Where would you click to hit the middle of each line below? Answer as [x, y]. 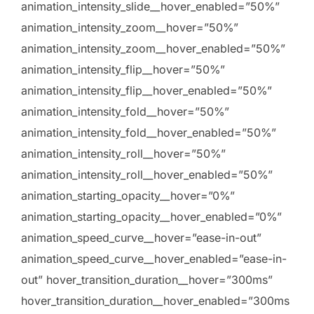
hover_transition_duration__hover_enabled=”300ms [155, 301]
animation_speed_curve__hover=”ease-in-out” [141, 238]
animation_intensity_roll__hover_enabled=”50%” [147, 175]
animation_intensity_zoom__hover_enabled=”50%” [153, 49]
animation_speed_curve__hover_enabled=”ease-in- [154, 259]
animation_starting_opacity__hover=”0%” [128, 196]
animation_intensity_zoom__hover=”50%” [130, 28]
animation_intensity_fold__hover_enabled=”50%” [149, 133]
